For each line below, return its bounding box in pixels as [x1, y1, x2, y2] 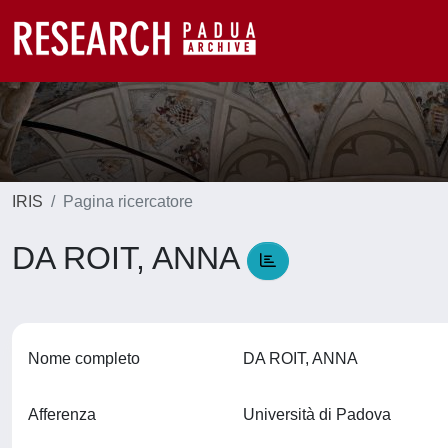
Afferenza [28, 406, 96, 423]
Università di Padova [242, 406, 399, 423]
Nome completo [28, 350, 140, 367]
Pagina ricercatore [63, 193, 193, 210]
